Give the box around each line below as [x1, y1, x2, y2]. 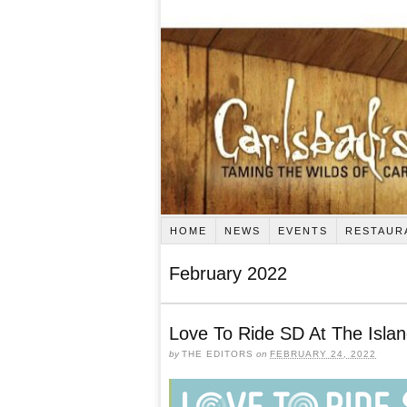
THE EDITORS [182, 348, 253, 359]
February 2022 [169, 263, 287, 283]
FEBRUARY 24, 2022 [270, 348, 376, 359]
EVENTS [277, 224, 328, 236]
